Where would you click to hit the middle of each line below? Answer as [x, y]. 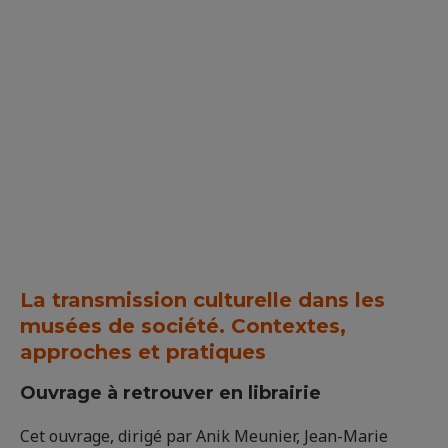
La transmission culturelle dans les [202, 300]
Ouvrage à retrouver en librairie [170, 393]
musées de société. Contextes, [183, 326]
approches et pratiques [143, 352]
